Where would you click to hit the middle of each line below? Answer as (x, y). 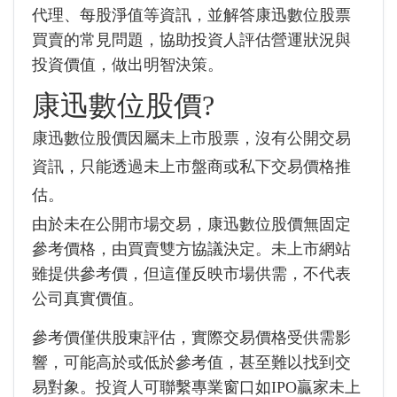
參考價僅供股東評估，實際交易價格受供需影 (191, 338)
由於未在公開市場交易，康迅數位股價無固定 (191, 224)
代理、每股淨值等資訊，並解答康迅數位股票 (191, 15)
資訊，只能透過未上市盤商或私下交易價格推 (191, 167)
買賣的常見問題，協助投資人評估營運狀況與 (191, 40)
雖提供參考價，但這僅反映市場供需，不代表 (191, 274)
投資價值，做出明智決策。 (128, 65)
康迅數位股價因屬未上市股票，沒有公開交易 (191, 138)
